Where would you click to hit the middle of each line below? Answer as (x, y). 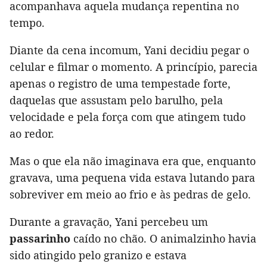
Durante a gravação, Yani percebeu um (109, 222)
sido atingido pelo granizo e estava (98, 255)
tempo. (27, 23)
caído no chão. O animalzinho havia (163, 239)
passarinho (40, 239)
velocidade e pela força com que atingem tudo (128, 117)
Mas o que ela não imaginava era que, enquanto (133, 161)
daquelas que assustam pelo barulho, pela (116, 100)
